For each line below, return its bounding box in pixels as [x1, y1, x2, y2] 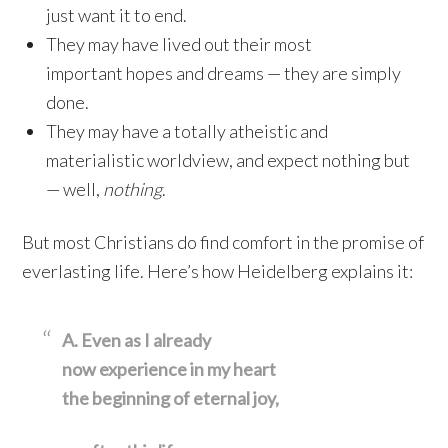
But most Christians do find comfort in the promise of [22, 231, 425, 253]
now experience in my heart [62, 358, 277, 380]
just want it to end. [46, 4, 188, 26]
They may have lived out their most [46, 33, 313, 55]
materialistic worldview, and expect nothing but [46, 149, 411, 171]
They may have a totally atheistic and [46, 120, 329, 142]
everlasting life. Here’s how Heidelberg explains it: [22, 260, 414, 282]
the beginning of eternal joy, [62, 387, 280, 409]
